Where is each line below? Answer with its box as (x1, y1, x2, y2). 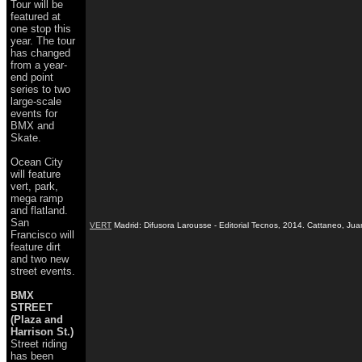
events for (11, 107, 57, 120)
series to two (11, 82, 70, 95)
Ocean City (11, 155, 63, 168)
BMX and (11, 119, 54, 132)
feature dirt (11, 240, 61, 253)
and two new (11, 252, 69, 265)
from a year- (11, 58, 67, 71)
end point (11, 70, 53, 83)
